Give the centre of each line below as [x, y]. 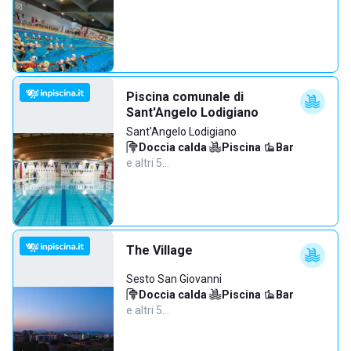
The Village [159, 250]
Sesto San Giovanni [174, 279]
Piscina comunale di [185, 97]
